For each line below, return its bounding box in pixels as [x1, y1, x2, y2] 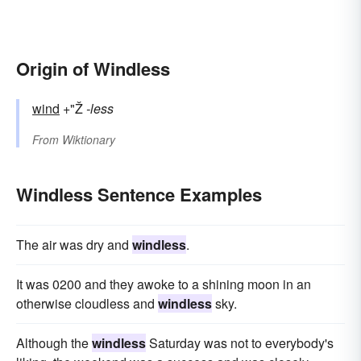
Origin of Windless [16, 55, 170, 81]
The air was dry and [16, 234, 132, 254]
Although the [16, 333, 92, 352]
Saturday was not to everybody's [146, 333, 334, 352]
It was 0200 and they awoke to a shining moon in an [16, 274, 311, 293]
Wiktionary [62, 131, 115, 147]
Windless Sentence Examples [16, 180, 262, 207]
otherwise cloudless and [16, 293, 158, 313]
